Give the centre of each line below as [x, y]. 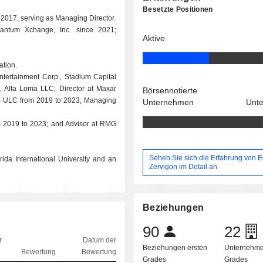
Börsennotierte [170, 90]
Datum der [99, 240]
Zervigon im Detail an [183, 166]
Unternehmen [168, 102]
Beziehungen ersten [175, 248]
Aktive [154, 38]
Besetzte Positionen [178, 9]
